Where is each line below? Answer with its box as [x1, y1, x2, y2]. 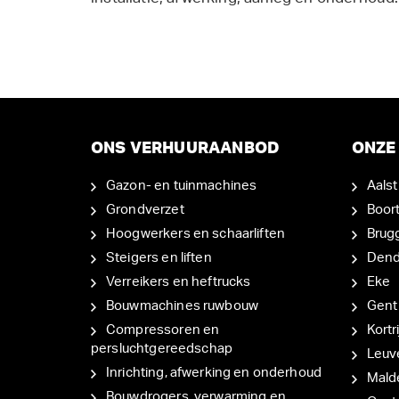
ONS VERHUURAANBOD [91, 140, 281, 157]
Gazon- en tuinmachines [106, 178, 257, 192]
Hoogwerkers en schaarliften [106, 226, 286, 240]
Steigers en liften [106, 250, 212, 265]
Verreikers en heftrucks [106, 274, 251, 289]
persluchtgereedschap [91, 341, 232, 355]
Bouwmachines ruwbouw [106, 298, 258, 313]
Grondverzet [106, 202, 184, 216]
